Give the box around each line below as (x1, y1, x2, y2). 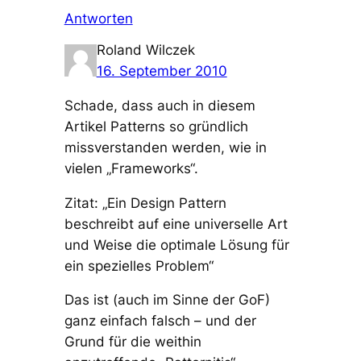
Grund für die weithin (64, 334, 201, 351)
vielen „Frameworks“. (64, 160, 198, 176)
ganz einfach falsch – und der (64, 313, 256, 330)
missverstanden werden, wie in (64, 139, 267, 156)
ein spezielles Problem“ (64, 257, 214, 274)
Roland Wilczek (96, 42, 195, 59)
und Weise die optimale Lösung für (64, 236, 289, 253)
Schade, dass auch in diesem (64, 97, 255, 114)
